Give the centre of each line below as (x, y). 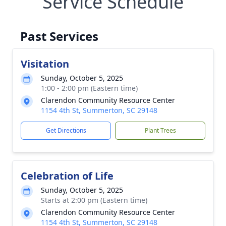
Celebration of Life (67, 176)
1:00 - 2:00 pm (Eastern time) (89, 88)
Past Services (59, 36)
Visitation (45, 64)
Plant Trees (160, 130)
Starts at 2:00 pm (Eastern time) (94, 200)
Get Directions (66, 130)
